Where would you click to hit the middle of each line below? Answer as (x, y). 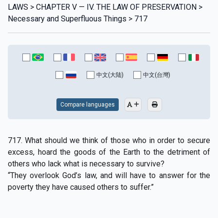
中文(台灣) (157, 75)
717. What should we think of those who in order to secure (109, 140)
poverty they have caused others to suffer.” (81, 187)
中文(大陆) (110, 75)
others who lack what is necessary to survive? (86, 163)
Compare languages (87, 104)
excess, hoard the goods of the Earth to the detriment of (109, 152)
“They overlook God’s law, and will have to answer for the (109, 175)
